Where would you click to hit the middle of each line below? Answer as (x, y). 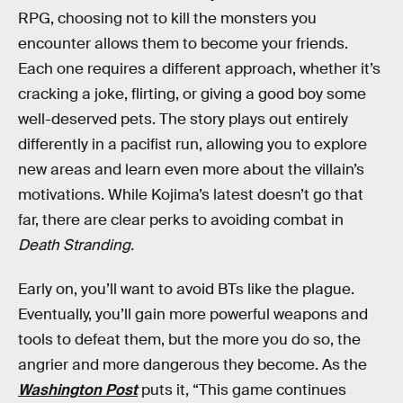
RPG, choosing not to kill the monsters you (167, 18)
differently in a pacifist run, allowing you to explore (193, 144)
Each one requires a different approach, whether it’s (199, 68)
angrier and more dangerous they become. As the (193, 365)
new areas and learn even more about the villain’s (191, 169)
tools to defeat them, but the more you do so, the (189, 340)
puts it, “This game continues (242, 390)
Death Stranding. (76, 245)
